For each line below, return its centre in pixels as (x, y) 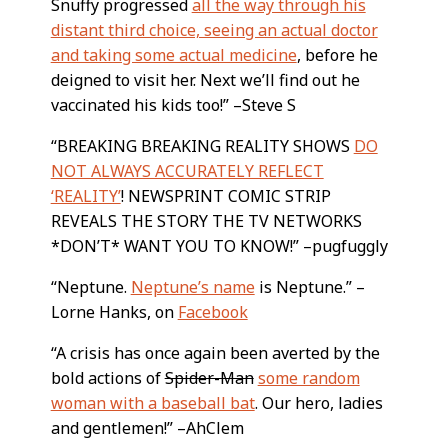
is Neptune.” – (309, 286)
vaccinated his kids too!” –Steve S (173, 104)
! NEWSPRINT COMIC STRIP (225, 195)
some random (308, 377)
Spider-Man (209, 377)
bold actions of (107, 377)
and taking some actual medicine (173, 54)
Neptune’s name (192, 286)
